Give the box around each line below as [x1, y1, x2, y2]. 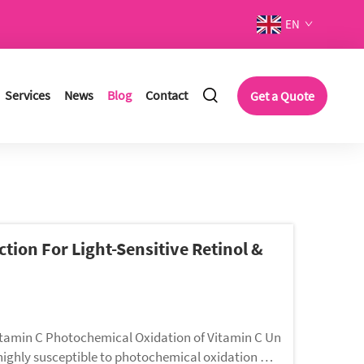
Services [5, 87, 50, 103]
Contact [145, 87, 188, 103]
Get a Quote [250, 88, 314, 104]
